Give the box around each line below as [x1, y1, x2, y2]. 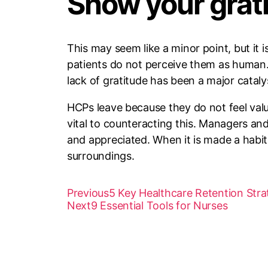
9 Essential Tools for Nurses [90, 199, 228, 212]
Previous [67, 186, 109, 199]
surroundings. [67, 149, 135, 162]
